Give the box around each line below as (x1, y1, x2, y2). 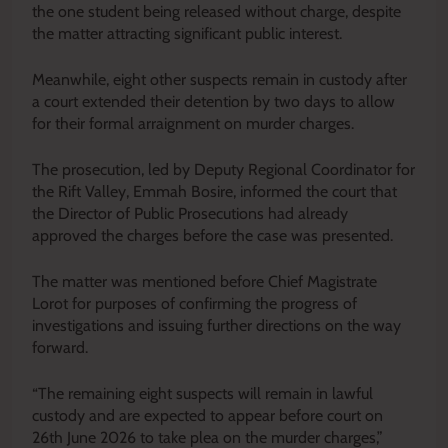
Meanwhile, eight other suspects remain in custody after (32, 69, 407, 89)
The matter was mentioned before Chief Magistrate (32, 271, 377, 291)
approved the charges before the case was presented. (32, 225, 393, 245)
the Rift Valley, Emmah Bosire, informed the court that (32, 181, 397, 201)
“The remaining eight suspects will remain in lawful (32, 383, 373, 403)
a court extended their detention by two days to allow (32, 91, 395, 111)
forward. (32, 337, 88, 357)
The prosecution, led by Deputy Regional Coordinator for (32, 159, 415, 179)
